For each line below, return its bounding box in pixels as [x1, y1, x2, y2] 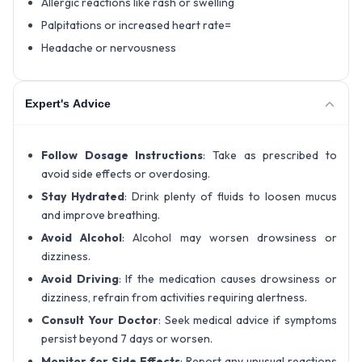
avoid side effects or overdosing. [41, 166, 210, 182]
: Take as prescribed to [203, 148, 338, 163]
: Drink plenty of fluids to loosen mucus [124, 189, 337, 204]
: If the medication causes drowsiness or [118, 271, 338, 287]
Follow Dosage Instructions [41, 148, 204, 163]
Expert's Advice [25, 96, 111, 110]
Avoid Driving [41, 271, 119, 287]
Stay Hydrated [41, 189, 124, 204]
